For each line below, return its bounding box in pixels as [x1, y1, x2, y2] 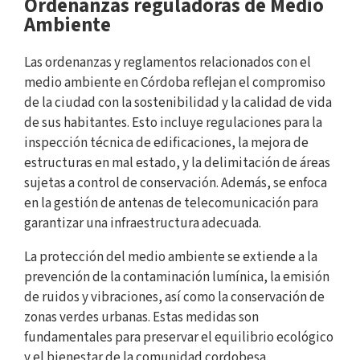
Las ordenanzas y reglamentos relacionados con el [24, 52, 311, 72]
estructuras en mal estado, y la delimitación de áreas [24, 153, 330, 173]
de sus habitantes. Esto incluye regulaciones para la [24, 112, 322, 133]
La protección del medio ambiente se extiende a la [24, 247, 317, 267]
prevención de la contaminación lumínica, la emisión [24, 267, 329, 287]
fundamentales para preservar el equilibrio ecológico [24, 327, 333, 347]
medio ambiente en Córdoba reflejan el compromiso [24, 72, 325, 92]
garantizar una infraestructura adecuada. [24, 213, 261, 233]
